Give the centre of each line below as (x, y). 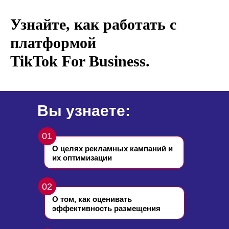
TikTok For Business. (80, 61)
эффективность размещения (106, 208)
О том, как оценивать (92, 199)
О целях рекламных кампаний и (112, 148)
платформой (53, 43)
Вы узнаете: (84, 111)
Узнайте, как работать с (93, 24)
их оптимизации (82, 158)
